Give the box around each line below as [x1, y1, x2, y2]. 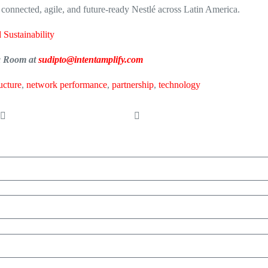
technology [159, 80, 200, 90]
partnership [112, 80, 154, 90]
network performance [26, 80, 107, 90]
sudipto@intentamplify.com [38, 54, 143, 65]
